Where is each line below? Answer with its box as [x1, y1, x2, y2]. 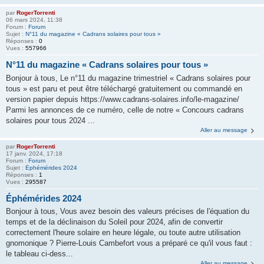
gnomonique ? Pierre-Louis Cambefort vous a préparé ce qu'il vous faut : [6, 239, 252, 247]
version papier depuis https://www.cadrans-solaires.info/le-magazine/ [6, 94, 239, 104]
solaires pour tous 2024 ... [6, 115, 95, 125]
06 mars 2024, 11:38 [6, 16, 62, 23]
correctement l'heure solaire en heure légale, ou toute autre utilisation [6, 228, 240, 237]
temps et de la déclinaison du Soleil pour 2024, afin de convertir [6, 217, 223, 226]
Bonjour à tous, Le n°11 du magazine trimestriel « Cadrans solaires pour [6, 73, 250, 82]
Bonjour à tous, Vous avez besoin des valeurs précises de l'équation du [6, 207, 249, 216]
